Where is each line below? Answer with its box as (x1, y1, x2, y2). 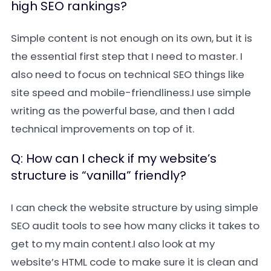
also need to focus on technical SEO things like (11, 67, 244, 82)
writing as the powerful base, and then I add (11, 103, 235, 118)
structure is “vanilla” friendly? (11, 167, 186, 184)
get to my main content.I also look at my (11, 237, 215, 251)
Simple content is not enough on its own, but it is (11, 31, 252, 45)
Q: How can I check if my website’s (11, 150, 217, 167)
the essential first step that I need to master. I (11, 49, 243, 64)
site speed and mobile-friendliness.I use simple (11, 85, 251, 100)
